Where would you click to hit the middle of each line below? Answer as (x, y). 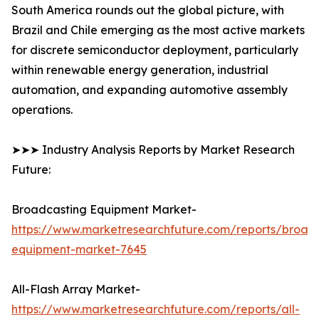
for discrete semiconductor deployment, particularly (155, 50)
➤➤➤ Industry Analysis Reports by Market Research (153, 150)
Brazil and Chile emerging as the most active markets (158, 30)
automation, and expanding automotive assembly (150, 90)
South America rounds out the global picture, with (148, 10)
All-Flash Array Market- (76, 289)
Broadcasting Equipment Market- (104, 210)
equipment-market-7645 (79, 250)
